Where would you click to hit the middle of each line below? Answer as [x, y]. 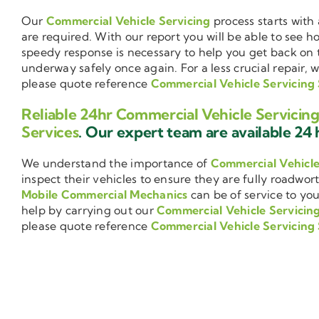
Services [50, 132]
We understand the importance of [116, 163]
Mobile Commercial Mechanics [105, 195]
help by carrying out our [89, 210]
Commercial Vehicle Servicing [128, 21]
